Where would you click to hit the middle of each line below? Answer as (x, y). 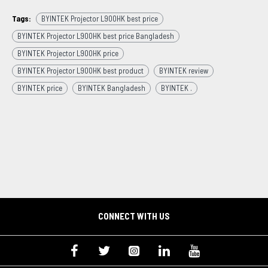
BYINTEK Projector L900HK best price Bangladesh (96, 36)
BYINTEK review (184, 70)
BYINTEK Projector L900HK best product (80, 70)
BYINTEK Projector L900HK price (68, 53)
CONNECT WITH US (134, 216)
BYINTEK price (40, 88)
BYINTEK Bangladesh (112, 88)
